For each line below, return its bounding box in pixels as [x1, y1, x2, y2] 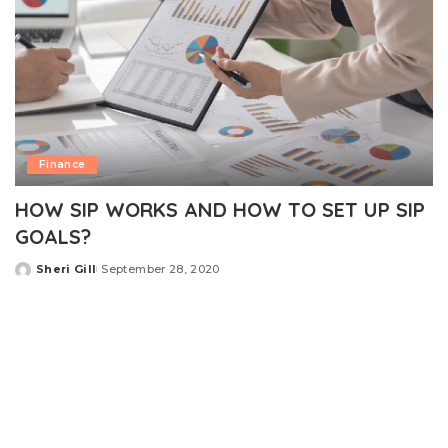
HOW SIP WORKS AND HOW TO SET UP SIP [15, 197, 425, 223]
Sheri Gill [36, 262, 97, 277]
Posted [14, 269, 62, 284]
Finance [39, 158, 86, 172]
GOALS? [15, 224, 91, 250]
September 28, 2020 [101, 262, 220, 277]
